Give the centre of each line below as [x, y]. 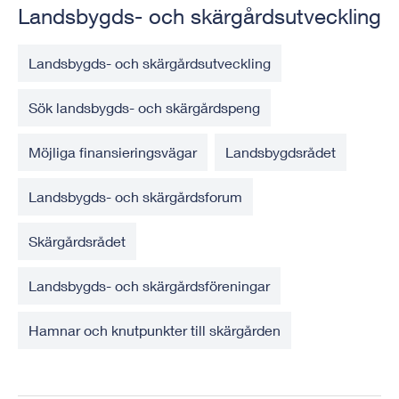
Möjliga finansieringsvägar [113, 152]
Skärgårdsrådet [77, 241]
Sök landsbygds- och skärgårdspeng [144, 108]
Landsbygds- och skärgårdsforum [135, 197]
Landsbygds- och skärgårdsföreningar [149, 286]
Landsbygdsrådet [281, 152]
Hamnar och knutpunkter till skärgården [155, 330]
